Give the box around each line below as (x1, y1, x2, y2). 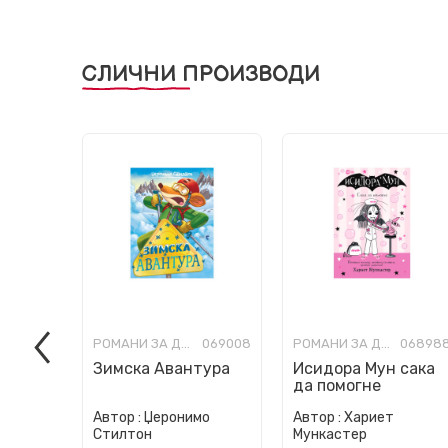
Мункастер (293, 426, 367, 443)
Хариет (344, 409, 394, 426)
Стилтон (93, 426, 152, 443)
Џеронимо (144, 409, 210, 426)
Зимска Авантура (93, 359, 230, 378)
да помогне (293, 376, 381, 395)
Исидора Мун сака (293, 359, 435, 378)
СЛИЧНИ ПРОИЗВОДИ (82, 61, 320, 88)
